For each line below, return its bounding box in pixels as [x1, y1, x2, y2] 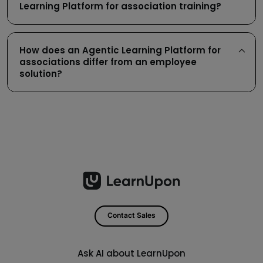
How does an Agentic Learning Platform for [19, 44, 221, 57]
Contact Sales [107, 211, 156, 220]
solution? [19, 68, 62, 80]
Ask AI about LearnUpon [77, 247, 186, 259]
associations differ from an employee [19, 56, 197, 69]
